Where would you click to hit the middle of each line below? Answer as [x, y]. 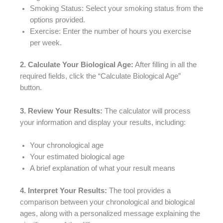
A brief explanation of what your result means [103, 168]
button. [31, 88]
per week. [46, 43]
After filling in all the [165, 65]
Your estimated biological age [77, 157]
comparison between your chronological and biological [107, 202]
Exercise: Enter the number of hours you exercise [111, 31]
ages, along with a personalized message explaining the [110, 214]
